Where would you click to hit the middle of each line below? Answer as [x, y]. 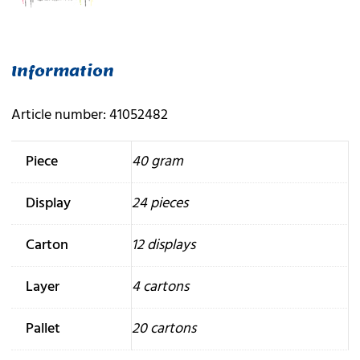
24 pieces [160, 203]
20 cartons [164, 329]
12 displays [163, 245]
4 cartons [160, 287]
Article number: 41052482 [89, 115]
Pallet [43, 329]
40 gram [157, 162]
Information [62, 72]
